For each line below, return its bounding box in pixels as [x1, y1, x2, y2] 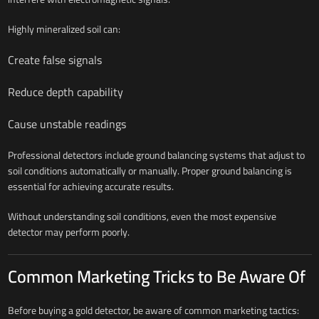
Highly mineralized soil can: [7, 19, 120, 38]
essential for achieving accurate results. [7, 177, 174, 196]
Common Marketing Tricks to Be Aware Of [7, 260, 305, 293]
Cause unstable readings [7, 113, 126, 135]
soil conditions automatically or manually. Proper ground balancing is [7, 161, 292, 180]
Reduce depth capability [7, 80, 123, 103]
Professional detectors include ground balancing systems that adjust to [7, 145, 305, 164]
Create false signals [7, 48, 102, 70]
